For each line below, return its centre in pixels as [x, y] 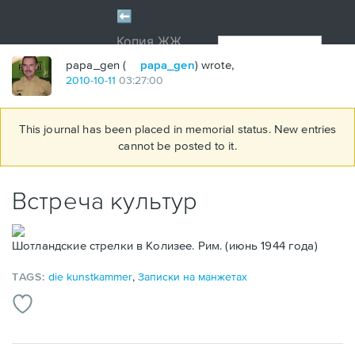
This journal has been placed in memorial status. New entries [177, 129]
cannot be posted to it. [177, 145]
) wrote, [214, 65]
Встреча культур [105, 200]
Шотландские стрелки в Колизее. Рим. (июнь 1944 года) [165, 246]
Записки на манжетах [193, 276]
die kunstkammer [91, 276]
